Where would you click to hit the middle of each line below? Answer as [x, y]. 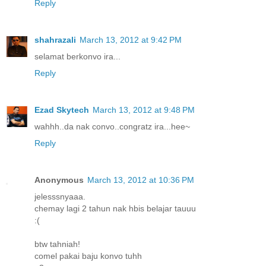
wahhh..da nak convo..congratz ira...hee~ [112, 126]
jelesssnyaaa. [60, 196]
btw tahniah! [57, 244]
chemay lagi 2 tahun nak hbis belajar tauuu [115, 208]
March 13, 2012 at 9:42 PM [131, 39]
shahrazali [55, 39]
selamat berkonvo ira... [77, 56]
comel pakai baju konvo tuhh [88, 256]
